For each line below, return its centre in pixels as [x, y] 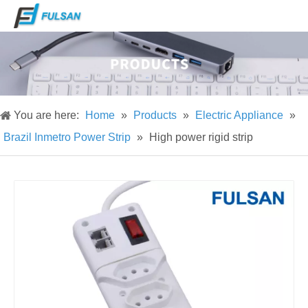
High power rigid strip [201, 137]
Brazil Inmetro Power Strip [67, 137]
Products [155, 115]
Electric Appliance [239, 115]
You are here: [46, 115]
